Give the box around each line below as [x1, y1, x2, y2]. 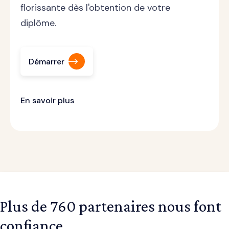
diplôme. [20, 17, 56, 30]
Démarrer [29, 56, 64, 67]
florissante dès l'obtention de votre [20, 2, 170, 14]
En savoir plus [20, 95, 74, 106]
